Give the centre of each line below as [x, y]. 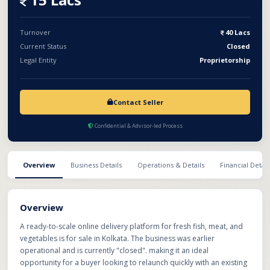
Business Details [96, 165]
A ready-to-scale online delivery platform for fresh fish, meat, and [131, 226]
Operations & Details [171, 165]
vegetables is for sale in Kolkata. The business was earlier [117, 238]
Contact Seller [138, 102]
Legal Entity [38, 60]
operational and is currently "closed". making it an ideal [114, 250]
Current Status [43, 46]
